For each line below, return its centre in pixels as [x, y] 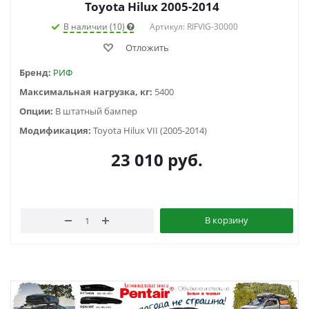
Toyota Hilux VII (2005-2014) [150, 131]
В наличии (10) [95, 27]
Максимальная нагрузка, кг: [87, 92]
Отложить [147, 48]
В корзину [226, 220]
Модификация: [56, 131]
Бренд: [36, 73]
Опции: [37, 111]
